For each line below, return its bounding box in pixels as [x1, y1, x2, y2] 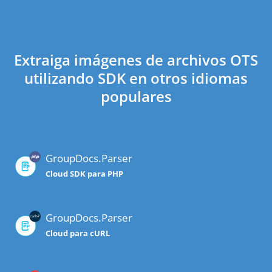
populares [100, 86, 172, 107]
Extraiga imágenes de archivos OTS [14, 50, 258, 70]
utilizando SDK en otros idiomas [24, 68, 248, 89]
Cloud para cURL [46, 228, 110, 239]
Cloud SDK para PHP [46, 168, 123, 180]
